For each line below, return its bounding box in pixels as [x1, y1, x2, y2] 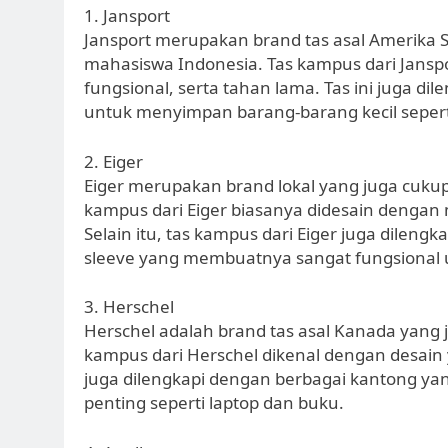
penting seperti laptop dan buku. [84, 391, 344, 415]
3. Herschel [84, 295, 174, 319]
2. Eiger [84, 149, 143, 173]
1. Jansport [84, 4, 170, 28]
